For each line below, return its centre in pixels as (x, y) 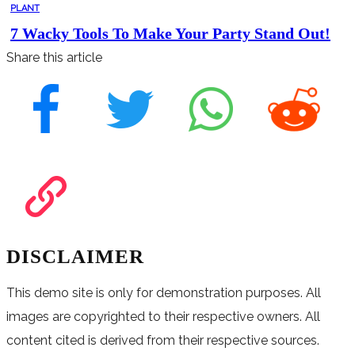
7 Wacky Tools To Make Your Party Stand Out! (174, 33)
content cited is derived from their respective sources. (163, 340)
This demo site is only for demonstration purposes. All (164, 292)
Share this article (54, 57)
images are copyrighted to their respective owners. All (163, 316)
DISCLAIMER (83, 256)
